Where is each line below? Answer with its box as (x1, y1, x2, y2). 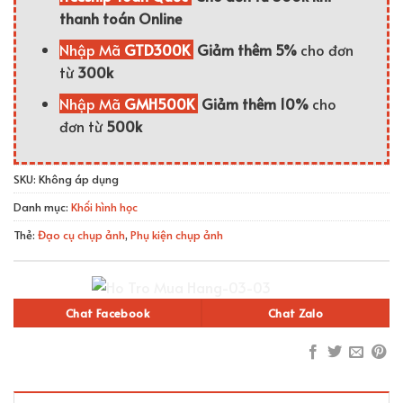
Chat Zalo (267, 304, 324, 321)
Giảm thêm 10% (201, 93, 309, 113)
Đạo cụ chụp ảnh (38, 227, 125, 244)
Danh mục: (13, 199, 71, 216)
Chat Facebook (66, 304, 149, 321)
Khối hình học (71, 199, 138, 216)
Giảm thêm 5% (196, 40, 297, 60)
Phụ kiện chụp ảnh (130, 227, 223, 244)
